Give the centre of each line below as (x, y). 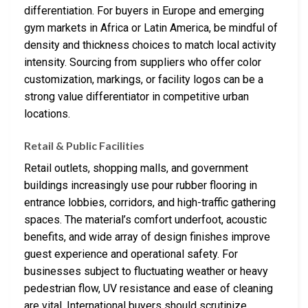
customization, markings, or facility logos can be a (144, 80)
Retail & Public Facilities (84, 146)
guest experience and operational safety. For (131, 254)
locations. (47, 114)
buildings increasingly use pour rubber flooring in (141, 186)
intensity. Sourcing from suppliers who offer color (143, 63)
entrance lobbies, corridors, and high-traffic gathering (150, 203)
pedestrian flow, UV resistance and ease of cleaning (148, 289)
